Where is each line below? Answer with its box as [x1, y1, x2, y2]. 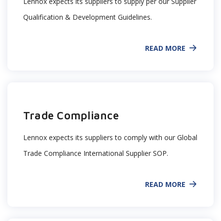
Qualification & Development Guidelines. [23, 12, 152, 22]
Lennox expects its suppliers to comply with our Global [23, 133, 197, 142]
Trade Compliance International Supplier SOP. [23, 148, 168, 158]
